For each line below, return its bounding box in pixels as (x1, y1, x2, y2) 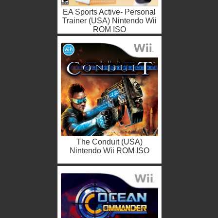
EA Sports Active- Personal (63, 8, 156, 17)
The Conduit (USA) (76, 138, 143, 146)
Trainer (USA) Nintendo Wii (62, 17, 157, 25)
